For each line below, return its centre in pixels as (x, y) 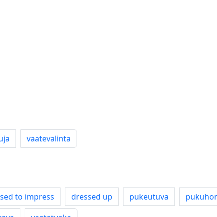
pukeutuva (149, 197)
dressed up (92, 197)
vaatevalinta (49, 139)
